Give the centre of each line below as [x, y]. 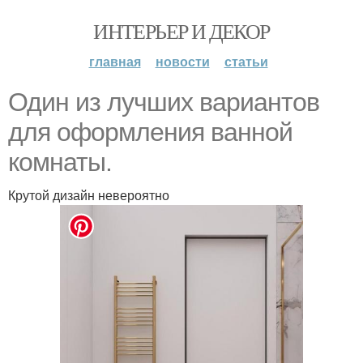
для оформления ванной [150, 132]
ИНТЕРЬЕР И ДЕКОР [181, 31]
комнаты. [60, 162]
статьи [246, 61]
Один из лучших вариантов [164, 102]
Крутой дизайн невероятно [89, 195]
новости [182, 61]
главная [115, 61]
